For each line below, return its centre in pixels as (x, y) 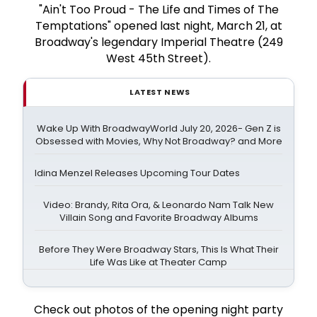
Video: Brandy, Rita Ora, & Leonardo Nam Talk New (158, 204)
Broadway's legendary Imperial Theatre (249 (158, 42)
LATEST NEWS (160, 92)
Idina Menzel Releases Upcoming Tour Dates (137, 173)
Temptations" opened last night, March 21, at (158, 25)
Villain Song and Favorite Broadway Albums (158, 217)
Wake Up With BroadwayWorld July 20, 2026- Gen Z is (158, 128)
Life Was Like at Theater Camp (158, 262)
